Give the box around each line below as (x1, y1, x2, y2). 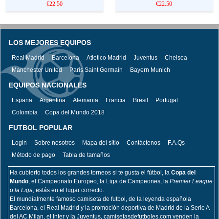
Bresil (133, 97, 148, 104)
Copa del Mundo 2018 (45, 109, 105, 116)
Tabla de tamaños (63, 152, 110, 159)
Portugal (155, 97, 178, 104)
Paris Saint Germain (69, 66, 123, 74)
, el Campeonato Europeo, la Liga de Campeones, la (28, 178, 170, 185)
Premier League (170, 178, 213, 185)
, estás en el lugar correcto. (33, 187, 104, 194)
